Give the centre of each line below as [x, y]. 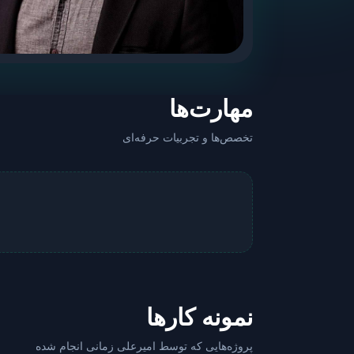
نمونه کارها [200, 317]
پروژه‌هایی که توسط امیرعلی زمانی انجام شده [144, 346]
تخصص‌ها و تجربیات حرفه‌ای [188, 137]
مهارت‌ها [211, 109]
